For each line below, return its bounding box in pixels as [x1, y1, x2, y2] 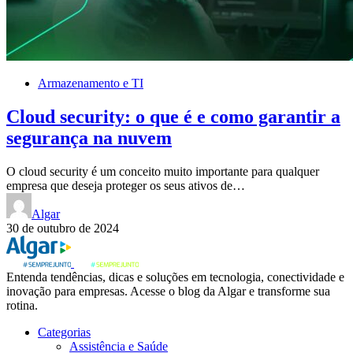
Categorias [38, 325, 91, 339]
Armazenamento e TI [38, 76, 143, 90]
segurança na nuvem [6, 127, 172, 148]
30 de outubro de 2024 [6, 221, 119, 235]
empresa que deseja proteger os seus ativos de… [6, 178, 245, 192]
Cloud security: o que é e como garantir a [6, 106, 340, 127]
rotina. [6, 298, 38, 312]
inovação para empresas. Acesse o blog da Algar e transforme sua [6, 284, 330, 298]
